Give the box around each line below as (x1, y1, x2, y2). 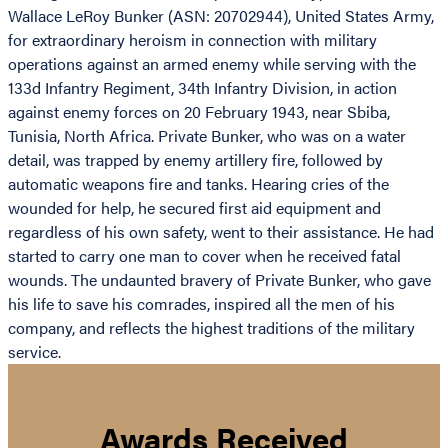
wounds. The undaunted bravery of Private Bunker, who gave (8, 268, 431, 292)
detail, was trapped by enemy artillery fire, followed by (8, 148, 383, 172)
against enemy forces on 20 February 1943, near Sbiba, (8, 100, 390, 124)
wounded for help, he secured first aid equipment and (8, 196, 381, 220)
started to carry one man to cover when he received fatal (8, 244, 401, 268)
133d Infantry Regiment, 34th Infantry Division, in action (8, 76, 397, 100)
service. (8, 340, 61, 364)
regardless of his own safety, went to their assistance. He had (8, 220, 434, 244)
